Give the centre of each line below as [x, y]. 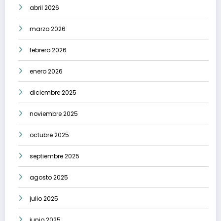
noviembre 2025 [54, 114]
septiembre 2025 [55, 156]
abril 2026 [44, 8]
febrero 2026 [48, 50]
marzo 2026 [48, 29]
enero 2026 [46, 71]
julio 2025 [44, 199]
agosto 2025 [49, 177]
